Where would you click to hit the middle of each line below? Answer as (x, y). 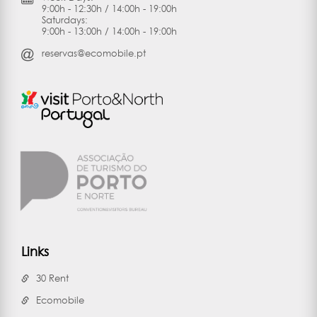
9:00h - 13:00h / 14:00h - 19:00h (109, 31)
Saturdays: (65, 20)
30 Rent (52, 278)
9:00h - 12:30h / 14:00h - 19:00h (109, 9)
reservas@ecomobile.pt (94, 53)
